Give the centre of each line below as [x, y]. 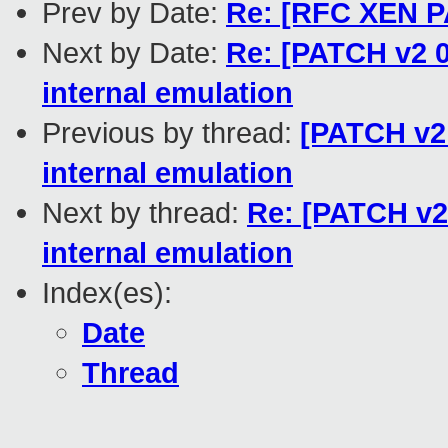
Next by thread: [144, 213]
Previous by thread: [171, 133]
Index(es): [107, 293]
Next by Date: [134, 53]
